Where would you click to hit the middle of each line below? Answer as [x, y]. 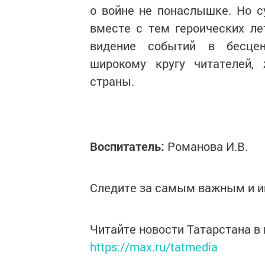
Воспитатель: [127, 146]
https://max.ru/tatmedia [154, 247]
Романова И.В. [206, 146]
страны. [112, 81]
